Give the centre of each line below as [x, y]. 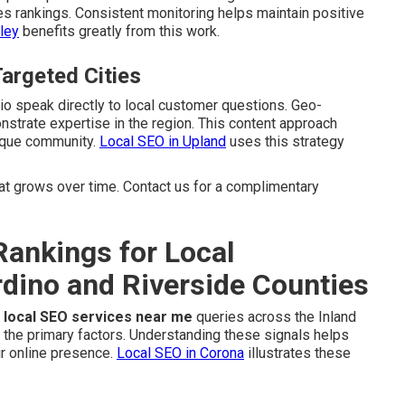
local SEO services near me [98, 317]
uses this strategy [285, 141]
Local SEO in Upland [163, 141]
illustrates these [297, 353]
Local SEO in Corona [180, 353]
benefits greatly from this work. [119, 31]
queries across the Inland [274, 317]
